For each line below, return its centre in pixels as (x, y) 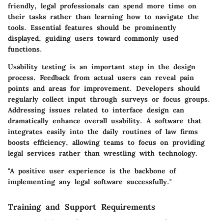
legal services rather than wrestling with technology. (103, 153)
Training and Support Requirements (82, 207)
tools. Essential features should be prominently (92, 28)
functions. (25, 49)
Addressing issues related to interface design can (96, 110)
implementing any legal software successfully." (90, 182)
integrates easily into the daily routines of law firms (103, 132)
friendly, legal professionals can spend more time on (102, 6)
